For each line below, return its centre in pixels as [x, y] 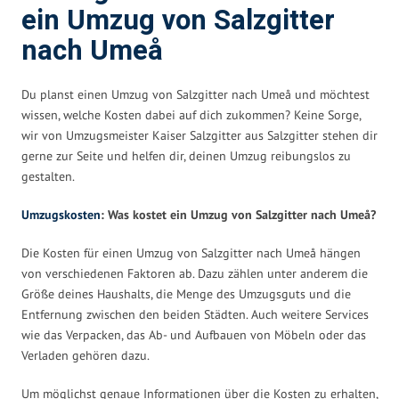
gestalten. [48, 176]
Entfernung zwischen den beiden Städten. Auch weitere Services [195, 314]
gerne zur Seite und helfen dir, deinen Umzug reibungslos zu [186, 155]
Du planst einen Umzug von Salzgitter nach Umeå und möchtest [195, 94]
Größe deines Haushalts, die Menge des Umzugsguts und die [186, 293]
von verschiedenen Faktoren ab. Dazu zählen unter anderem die [195, 273]
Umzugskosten [61, 214]
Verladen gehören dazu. [85, 355]
